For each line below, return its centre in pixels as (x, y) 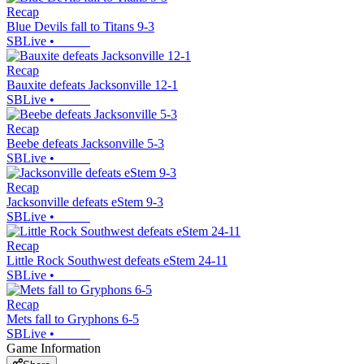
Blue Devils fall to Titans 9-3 (80, 27)
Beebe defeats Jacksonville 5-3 (85, 144)
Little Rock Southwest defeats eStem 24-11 (117, 261)
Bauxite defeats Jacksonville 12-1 (92, 85)
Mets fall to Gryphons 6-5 (73, 319)
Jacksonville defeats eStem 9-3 (85, 202)
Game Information (54, 349)
